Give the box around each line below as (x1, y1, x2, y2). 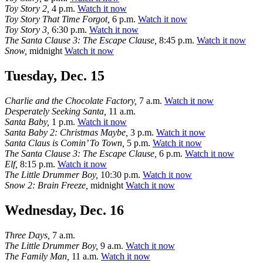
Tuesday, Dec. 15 (5, 68, 104, 83)
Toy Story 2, (5, 4, 49, 14)
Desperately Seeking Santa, (5, 106, 106, 116)
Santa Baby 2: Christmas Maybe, (5, 127, 128, 137)
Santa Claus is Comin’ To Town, (5, 137, 124, 148)
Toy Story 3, (5, 25, 49, 35)
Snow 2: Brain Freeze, (5, 180, 88, 190)
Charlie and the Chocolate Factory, (5, 95, 137, 106)
